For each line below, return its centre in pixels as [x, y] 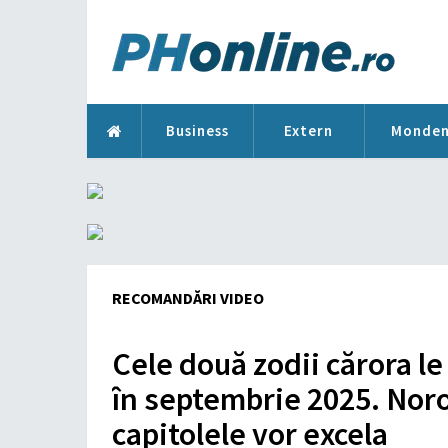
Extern [309, 130]
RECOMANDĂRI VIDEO [188, 298]
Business [197, 130]
